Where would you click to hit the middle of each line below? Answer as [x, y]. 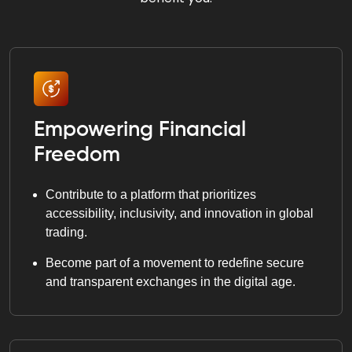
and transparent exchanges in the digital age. [170, 281]
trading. [66, 232]
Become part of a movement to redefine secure [175, 262]
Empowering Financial [140, 130]
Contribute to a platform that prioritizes [151, 194]
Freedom [77, 155]
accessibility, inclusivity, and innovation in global [180, 213]
